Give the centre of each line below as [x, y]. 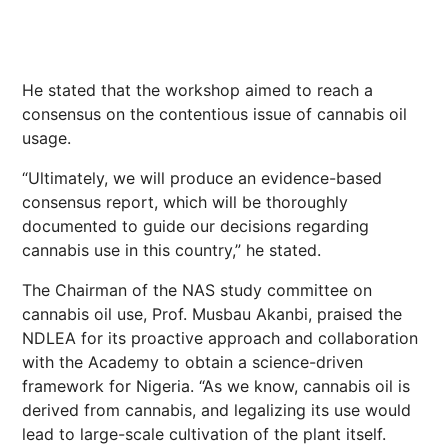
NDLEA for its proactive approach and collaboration [220, 338]
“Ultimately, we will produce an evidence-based [202, 178]
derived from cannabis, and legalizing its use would [216, 410]
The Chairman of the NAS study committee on [197, 290]
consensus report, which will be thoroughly [185, 202]
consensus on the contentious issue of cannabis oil [214, 114]
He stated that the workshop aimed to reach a [197, 90]
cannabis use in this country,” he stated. [171, 250]
